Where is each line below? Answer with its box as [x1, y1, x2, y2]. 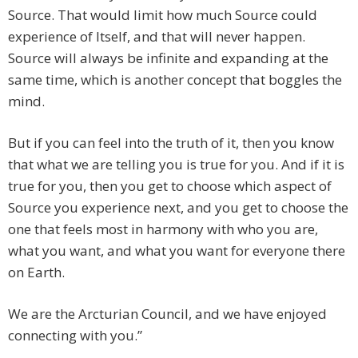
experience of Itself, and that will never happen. [8, 27, 305, 46]
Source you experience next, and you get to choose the [8, 198, 348, 217]
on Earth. [8, 263, 65, 282]
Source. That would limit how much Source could [8, 6, 317, 25]
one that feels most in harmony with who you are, [8, 220, 318, 239]
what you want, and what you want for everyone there [8, 241, 345, 261]
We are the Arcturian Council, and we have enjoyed [8, 304, 327, 324]
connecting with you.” [8, 326, 142, 345]
